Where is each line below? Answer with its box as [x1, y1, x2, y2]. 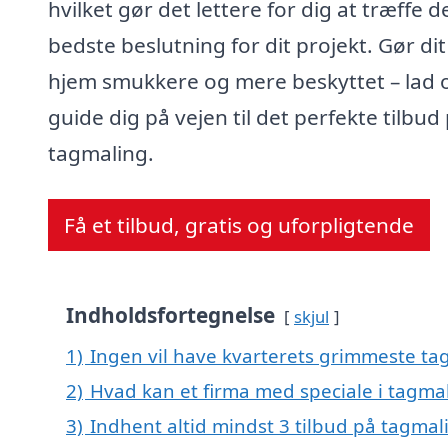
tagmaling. [48, 139, 154, 168]
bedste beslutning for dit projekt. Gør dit [48, 31, 446, 60]
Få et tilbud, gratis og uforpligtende [64, 211, 414, 240]
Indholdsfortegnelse [66, 301, 275, 330]
